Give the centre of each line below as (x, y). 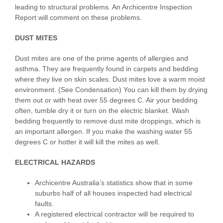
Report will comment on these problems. (78, 18)
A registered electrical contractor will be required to (114, 214)
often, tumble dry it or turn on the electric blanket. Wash (102, 111)
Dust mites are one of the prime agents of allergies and (102, 58)
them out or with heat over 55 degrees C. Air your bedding (106, 100)
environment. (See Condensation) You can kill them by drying (111, 90)
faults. (44, 204)
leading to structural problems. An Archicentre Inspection (104, 7)
